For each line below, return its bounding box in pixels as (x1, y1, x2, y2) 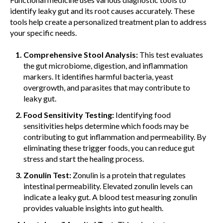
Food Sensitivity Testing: (23, 110, 114, 120)
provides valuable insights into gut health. (23, 203, 164, 213)
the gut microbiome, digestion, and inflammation (23, 60, 188, 70)
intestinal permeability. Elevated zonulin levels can (23, 181, 193, 191)
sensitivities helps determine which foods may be (23, 121, 189, 131)
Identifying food (114, 110, 171, 120)
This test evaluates (139, 49, 204, 59)
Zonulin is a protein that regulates (73, 170, 186, 180)
